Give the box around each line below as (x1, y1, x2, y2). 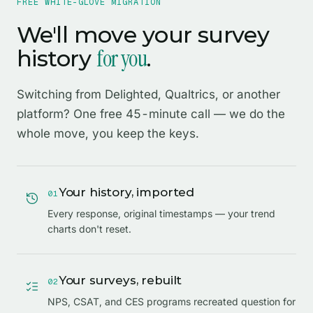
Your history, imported (58, 185, 195, 200)
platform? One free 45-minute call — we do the (17, 107, 285, 122)
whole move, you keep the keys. (17, 126, 199, 141)
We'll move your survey (17, 21, 270, 49)
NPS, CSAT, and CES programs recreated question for (48, 296, 296, 308)
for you (96, 44, 147, 74)
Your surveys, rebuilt (58, 273, 182, 288)
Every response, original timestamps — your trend (48, 208, 275, 220)
